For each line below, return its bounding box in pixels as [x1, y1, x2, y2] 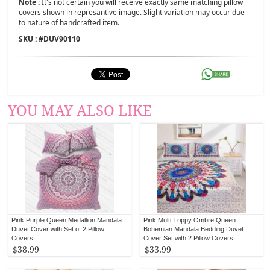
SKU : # [19, 33, 44, 44]
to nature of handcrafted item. [19, 17, 120, 28]
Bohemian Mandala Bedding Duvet [143, 225, 244, 233]
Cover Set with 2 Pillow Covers [143, 234, 234, 242]
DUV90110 [43, 33, 81, 44]
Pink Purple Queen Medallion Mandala [11, 216, 122, 224]
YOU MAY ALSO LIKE [8, 102, 152, 119]
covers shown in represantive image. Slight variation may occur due [19, 7, 245, 17]
